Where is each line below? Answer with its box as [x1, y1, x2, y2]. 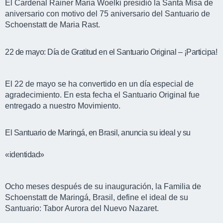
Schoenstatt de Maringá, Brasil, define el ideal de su [5, 193, 188, 202]
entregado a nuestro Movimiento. [5, 101, 120, 110]
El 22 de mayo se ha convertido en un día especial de [5, 79, 194, 88]
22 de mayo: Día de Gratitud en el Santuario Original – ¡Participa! [5, 47, 217, 56]
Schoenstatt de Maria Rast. [5, 20, 100, 29]
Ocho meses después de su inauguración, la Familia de [5, 182, 201, 191]
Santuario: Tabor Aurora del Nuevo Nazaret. [5, 204, 159, 213]
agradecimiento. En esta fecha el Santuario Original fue [5, 90, 200, 99]
